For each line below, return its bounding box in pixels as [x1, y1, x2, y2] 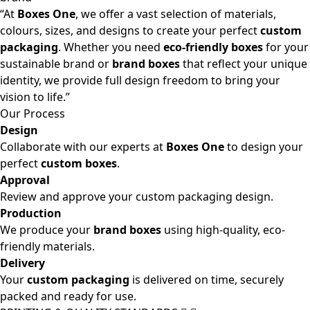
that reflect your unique [180, 56, 307, 71]
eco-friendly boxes [163, 39, 263, 55]
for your [263, 39, 309, 55]
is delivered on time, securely [129, 272, 284, 287]
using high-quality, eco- [161, 222, 285, 237]
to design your [224, 139, 303, 154]
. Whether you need [58, 39, 163, 55]
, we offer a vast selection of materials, [75, 6, 276, 21]
